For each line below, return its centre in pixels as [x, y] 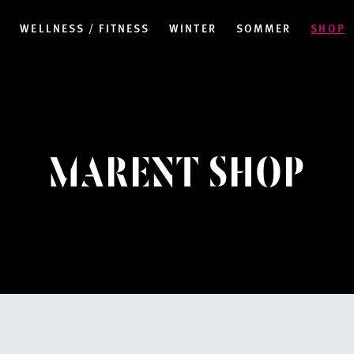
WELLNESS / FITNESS [85, 28]
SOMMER [264, 28]
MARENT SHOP [177, 175]
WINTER [193, 28]
